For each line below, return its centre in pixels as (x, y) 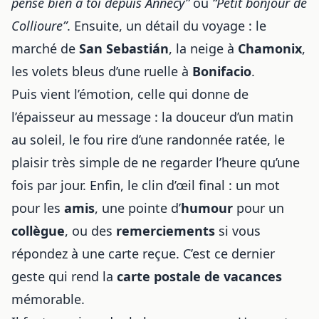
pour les (38, 208)
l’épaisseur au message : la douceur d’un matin (152, 117)
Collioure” (39, 26)
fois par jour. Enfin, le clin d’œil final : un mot (146, 185)
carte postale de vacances (199, 276)
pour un (258, 208)
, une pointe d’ (138, 208)
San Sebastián (124, 48)
